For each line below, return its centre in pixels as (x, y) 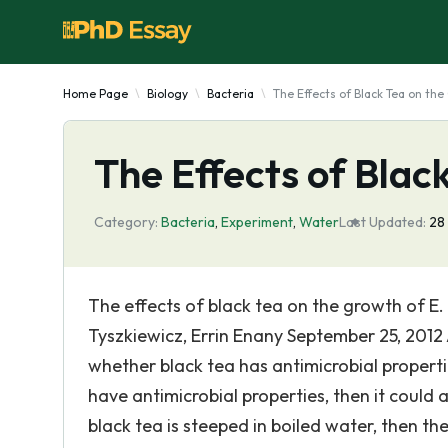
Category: (126, 222)
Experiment (257, 222)
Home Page (95, 93)
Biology (167, 93)
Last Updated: (382, 222)
